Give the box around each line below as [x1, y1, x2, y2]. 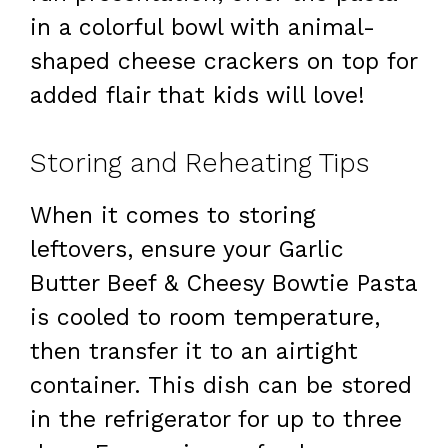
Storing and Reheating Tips [30, 147, 369, 180]
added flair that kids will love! [30, 81, 365, 109]
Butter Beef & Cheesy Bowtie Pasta [30, 270, 417, 298]
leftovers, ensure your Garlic [30, 236, 344, 264]
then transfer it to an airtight [30, 338, 358, 366]
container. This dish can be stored [30, 372, 412, 400]
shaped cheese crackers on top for [30, 47, 417, 75]
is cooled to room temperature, [30, 304, 380, 332]
